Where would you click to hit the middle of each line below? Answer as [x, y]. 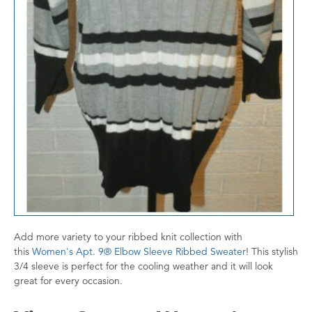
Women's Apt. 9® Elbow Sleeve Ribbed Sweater [139, 251]
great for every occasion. [68, 280]
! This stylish [272, 251]
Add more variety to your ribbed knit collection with [128, 236]
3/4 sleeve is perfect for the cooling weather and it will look [143, 266]
